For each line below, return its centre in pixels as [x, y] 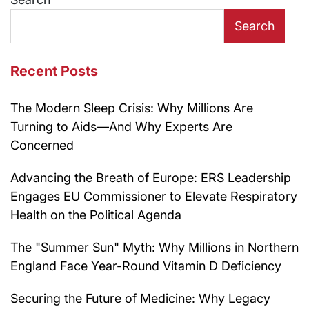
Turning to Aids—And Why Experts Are [121, 126]
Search [255, 26]
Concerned [42, 145]
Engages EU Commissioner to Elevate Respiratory [154, 196]
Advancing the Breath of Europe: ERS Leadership [151, 177]
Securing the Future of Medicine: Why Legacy [140, 298]
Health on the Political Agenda [96, 215]
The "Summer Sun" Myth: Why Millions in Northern [154, 247]
